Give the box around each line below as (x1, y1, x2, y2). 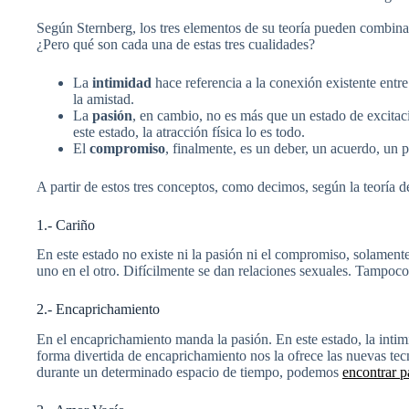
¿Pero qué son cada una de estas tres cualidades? (37, 36, 315, 52)
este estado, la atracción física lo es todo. (73, 123, 305, 140)
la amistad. (73, 90, 134, 107)
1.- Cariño (37, 216, 95, 233)
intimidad (92, 74, 152, 90)
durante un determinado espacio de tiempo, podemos (37, 364, 342, 381)
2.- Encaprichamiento (37, 301, 160, 318)
